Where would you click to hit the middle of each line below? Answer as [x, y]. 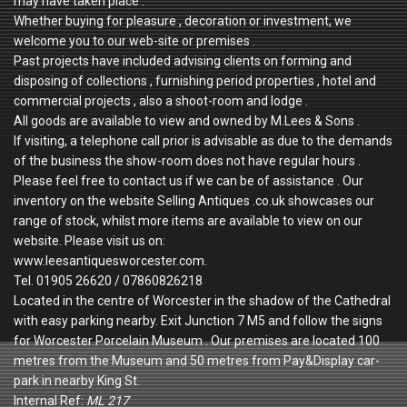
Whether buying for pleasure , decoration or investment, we [183, 21]
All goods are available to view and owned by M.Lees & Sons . [187, 121]
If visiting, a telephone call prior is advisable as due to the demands [203, 141]
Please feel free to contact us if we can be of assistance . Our [189, 181]
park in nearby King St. [77, 381]
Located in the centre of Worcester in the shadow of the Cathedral [202, 301]
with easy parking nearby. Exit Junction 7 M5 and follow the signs [198, 321]
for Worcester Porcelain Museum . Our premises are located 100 [197, 341]
